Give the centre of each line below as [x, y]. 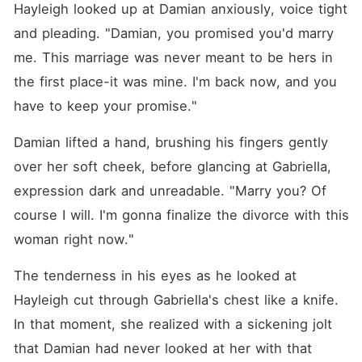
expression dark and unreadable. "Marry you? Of [170, 191]
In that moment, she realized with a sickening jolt [173, 324]
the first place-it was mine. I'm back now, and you [175, 82]
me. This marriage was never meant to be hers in [173, 57]
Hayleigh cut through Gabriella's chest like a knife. [176, 300]
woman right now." [74, 239]
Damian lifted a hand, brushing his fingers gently [170, 142]
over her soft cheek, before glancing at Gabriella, [172, 166]
